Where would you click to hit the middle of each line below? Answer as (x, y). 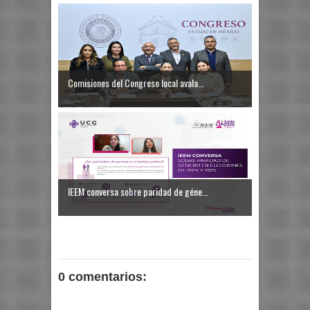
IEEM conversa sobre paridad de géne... (138, 191)
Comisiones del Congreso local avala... (136, 82)
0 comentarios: (102, 276)
